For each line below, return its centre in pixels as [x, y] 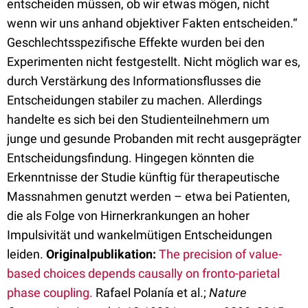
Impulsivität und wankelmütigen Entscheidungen [140, 235]
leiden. [26, 254]
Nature [228, 293]
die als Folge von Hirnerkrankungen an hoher [128, 216]
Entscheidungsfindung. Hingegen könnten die [131, 158]
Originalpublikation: [101, 254]
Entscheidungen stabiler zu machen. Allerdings [134, 100]
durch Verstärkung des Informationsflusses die [134, 81]
